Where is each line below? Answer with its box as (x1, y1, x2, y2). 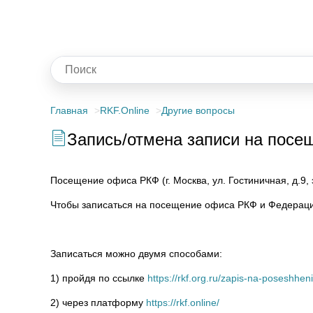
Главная (50, 105, 88, 116)
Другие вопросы (161, 105, 235, 116)
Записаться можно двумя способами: (50, 248, 222, 259)
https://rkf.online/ (146, 297, 219, 308)
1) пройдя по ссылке (50, 272, 147, 284)
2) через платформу (50, 297, 146, 308)
